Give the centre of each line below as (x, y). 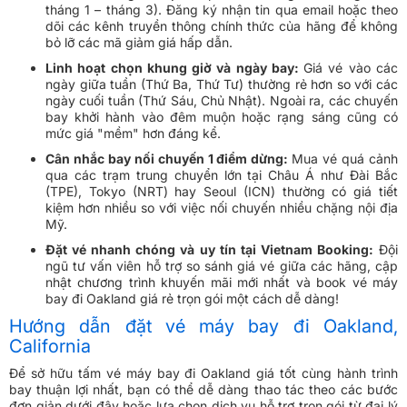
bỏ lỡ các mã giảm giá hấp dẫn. (139, 43)
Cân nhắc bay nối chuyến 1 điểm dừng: (169, 159)
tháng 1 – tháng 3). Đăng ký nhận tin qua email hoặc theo (222, 10)
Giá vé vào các (351, 68)
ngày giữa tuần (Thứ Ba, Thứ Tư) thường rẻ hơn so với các (222, 84)
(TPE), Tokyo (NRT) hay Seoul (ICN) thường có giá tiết (222, 192)
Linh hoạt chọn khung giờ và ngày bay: (175, 68)
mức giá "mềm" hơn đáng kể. (133, 134)
